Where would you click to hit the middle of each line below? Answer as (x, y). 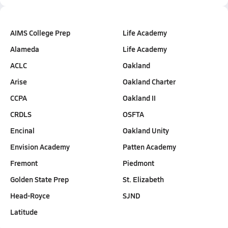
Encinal (22, 130)
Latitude (24, 212)
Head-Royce (30, 195)
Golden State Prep (39, 179)
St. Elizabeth (143, 179)
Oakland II (139, 98)
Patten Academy (149, 147)
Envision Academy (40, 147)
